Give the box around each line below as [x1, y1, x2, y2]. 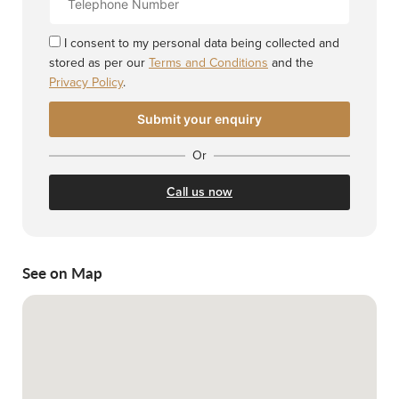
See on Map [22, 262, 102, 284]
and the [268, 53, 313, 73]
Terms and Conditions [149, 53, 268, 73]
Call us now [167, 183, 232, 202]
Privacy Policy [49, 73, 123, 93]
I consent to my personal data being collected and [64, 34, 339, 53]
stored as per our [49, 53, 149, 73]
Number [48, 2, 93, 21]
